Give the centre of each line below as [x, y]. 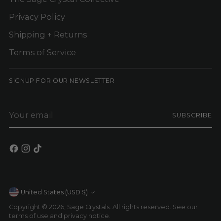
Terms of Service [42, 52]
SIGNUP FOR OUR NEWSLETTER [62, 80]
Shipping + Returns [48, 34]
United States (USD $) [85, 192]
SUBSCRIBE [192, 115]
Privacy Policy [37, 17]
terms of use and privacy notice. [60, 216]
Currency [35, 196]
